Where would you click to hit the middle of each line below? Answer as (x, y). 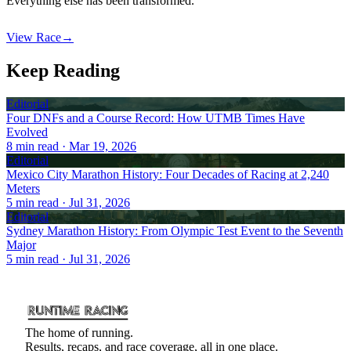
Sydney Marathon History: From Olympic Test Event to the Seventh (175, 230)
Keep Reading (63, 70)
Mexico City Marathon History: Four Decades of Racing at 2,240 (168, 174)
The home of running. (79, 332)
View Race (34, 37)
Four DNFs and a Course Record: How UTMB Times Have (156, 118)
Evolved (27, 132)
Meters (23, 188)
